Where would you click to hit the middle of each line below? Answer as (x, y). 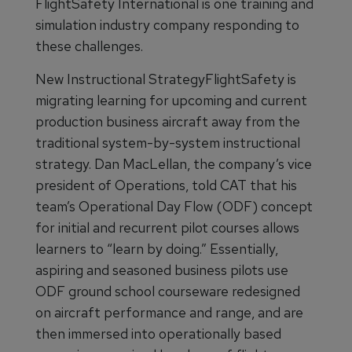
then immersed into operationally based (158, 334)
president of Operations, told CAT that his (166, 185)
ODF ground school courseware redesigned (168, 291)
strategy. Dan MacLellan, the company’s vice (174, 164)
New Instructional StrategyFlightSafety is (166, 79)
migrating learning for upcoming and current (171, 101)
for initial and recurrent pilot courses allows (167, 228)
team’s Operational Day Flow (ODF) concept (174, 207)
